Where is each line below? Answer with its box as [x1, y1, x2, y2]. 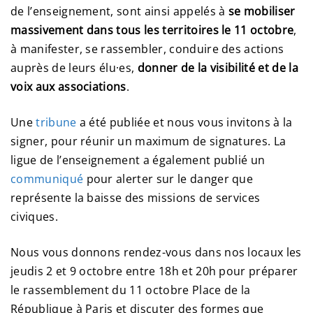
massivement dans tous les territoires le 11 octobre [10, 22, 294, 38]
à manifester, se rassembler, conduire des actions [10, 41, 284, 57]
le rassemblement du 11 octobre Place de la [10, 282, 251, 298]
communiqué [10, 171, 84, 187]
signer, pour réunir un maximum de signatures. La [10, 133, 286, 150]
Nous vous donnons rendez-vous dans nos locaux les [10, 245, 302, 261]
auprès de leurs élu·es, [10, 60, 138, 76]
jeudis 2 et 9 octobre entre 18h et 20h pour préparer [10, 263, 298, 279]
